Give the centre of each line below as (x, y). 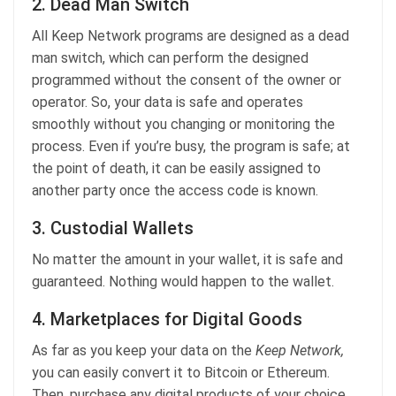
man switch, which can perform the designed (170, 57)
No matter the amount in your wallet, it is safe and (187, 259)
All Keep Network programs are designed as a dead (190, 35)
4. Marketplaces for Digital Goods (167, 319)
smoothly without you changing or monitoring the (183, 124)
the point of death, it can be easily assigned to (176, 168)
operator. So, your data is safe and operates (168, 102)
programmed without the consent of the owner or (187, 80)
